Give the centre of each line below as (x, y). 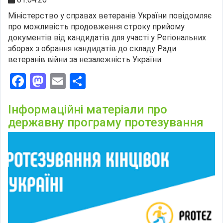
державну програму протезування (106, 122)
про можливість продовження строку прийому (96, 26)
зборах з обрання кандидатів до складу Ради (92, 48)
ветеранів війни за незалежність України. (85, 59)
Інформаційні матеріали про (88, 109)
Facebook (59, 81)
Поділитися (128, 81)
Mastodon (81, 81)
